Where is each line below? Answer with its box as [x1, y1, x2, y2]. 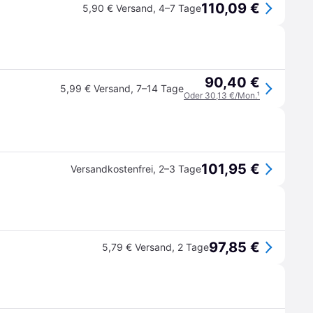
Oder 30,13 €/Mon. [184, 90, 257, 101]
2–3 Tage [159, 163, 201, 175]
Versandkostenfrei [71, 163, 153, 175]
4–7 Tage [159, 2, 201, 14]
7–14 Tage [136, 82, 184, 94]
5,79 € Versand [102, 241, 172, 253]
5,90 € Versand [82, 2, 153, 14]
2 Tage [177, 241, 209, 253]
